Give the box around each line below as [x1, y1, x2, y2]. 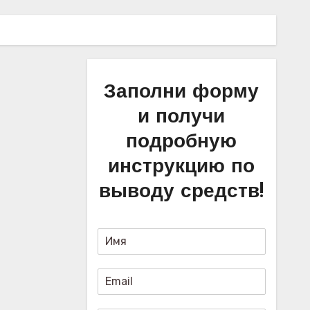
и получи [138, 107, 226, 127]
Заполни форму [104, 82, 259, 102]
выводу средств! [99, 182, 264, 202]
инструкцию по [108, 157, 255, 177]
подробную [126, 132, 237, 152]
